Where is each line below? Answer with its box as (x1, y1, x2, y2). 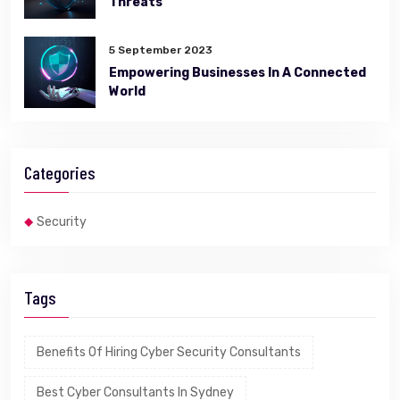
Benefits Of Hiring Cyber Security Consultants (37, 345, 301, 360)
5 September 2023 (109, 44, 212, 56)
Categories (24, 162, 96, 183)
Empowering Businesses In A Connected (109, 65, 366, 80)
